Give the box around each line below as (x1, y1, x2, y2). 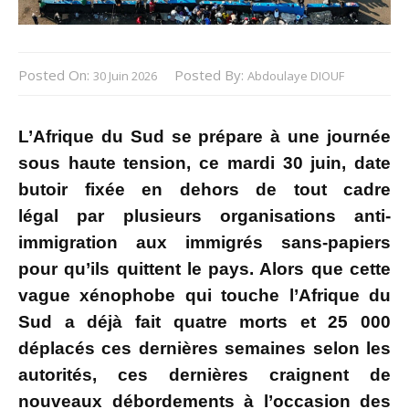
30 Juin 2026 (93, 68, 157, 85)
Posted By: (174, 66, 247, 85)
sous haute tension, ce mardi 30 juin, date (18, 153, 391, 173)
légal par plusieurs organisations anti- (18, 206, 391, 226)
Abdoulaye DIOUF (247, 68, 344, 85)
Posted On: (18, 66, 93, 85)
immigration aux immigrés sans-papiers (18, 233, 391, 253)
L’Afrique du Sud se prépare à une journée (18, 127, 391, 147)
